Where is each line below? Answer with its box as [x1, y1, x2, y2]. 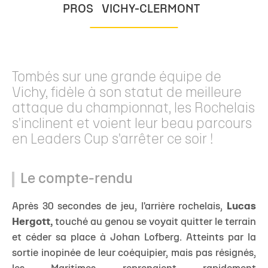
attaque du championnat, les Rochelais [12, 102, 255, 115]
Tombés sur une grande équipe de [12, 71, 221, 84]
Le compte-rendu [20, 173, 133, 186]
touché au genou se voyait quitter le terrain [53, 218, 256, 227]
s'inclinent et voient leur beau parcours [12, 118, 252, 131]
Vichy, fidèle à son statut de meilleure [12, 87, 242, 100]
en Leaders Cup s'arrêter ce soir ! [12, 133, 213, 147]
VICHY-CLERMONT [101, 4, 200, 15]
